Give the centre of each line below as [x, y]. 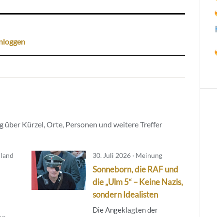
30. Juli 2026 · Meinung [127, 155]
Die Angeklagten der [125, 209]
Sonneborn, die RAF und [135, 169]
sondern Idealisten [125, 194]
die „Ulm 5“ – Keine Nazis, [138, 182]
